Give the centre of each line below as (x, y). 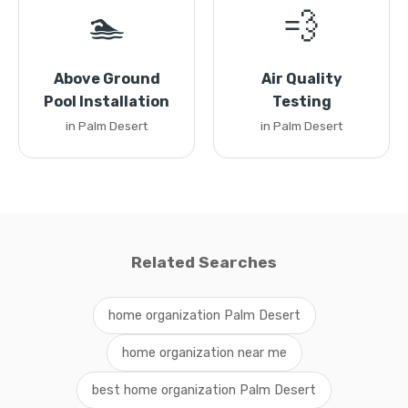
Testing (301, 102)
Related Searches (204, 262)
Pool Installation (107, 102)
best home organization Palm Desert (204, 390)
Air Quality (301, 79)
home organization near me (204, 353)
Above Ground (107, 79)
